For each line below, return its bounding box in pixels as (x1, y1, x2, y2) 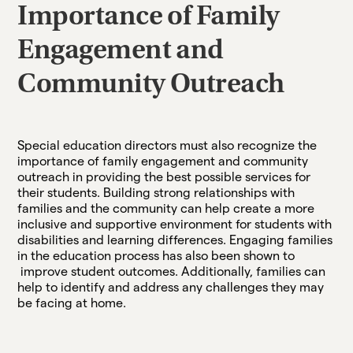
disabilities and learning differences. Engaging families (17, 232, 333, 247)
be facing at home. (17, 295, 127, 310)
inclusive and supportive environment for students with (17, 217, 333, 231)
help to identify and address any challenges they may (17, 280, 325, 294)
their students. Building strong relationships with (17, 185, 295, 199)
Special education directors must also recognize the (17, 138, 318, 152)
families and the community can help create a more (17, 201, 315, 215)
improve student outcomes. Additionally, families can (17, 264, 326, 278)
